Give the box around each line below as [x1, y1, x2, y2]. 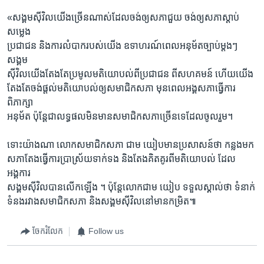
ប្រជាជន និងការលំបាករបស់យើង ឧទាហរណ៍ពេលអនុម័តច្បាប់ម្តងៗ [7, 40, 237, 51]
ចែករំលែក [32, 226, 63, 236]
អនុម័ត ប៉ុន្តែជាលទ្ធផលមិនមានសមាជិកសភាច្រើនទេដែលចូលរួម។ [7, 111, 233, 121]
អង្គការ [7, 167, 31, 178]
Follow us [88, 226, 124, 236]
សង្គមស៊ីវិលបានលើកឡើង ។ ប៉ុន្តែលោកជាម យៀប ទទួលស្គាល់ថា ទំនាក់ [7, 181, 255, 192]
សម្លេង [7, 26, 31, 37]
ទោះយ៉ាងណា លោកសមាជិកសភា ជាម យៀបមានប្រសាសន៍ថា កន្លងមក [7, 139, 254, 150]
